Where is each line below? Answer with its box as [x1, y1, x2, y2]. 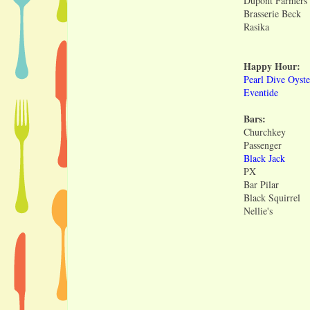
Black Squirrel [244, 190, 300, 204]
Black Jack [244, 151, 285, 165]
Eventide [244, 85, 278, 99]
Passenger [244, 138, 285, 152]
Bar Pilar [244, 177, 279, 191]
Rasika [244, 19, 269, 33]
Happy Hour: [244, 58, 300, 73]
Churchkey [244, 125, 286, 138]
